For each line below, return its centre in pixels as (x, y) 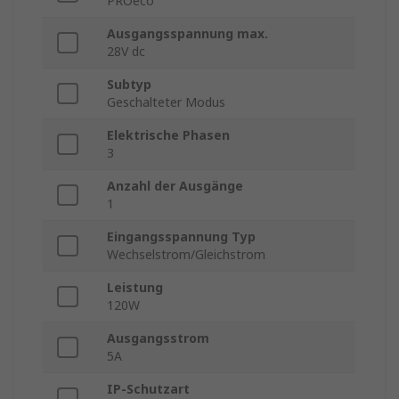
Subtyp (129, 85)
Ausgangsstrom (158, 338)
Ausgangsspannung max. (187, 34)
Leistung (135, 288)
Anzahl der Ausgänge (175, 186)
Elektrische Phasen (168, 135)
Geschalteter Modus (166, 102)
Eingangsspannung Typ (181, 237)
